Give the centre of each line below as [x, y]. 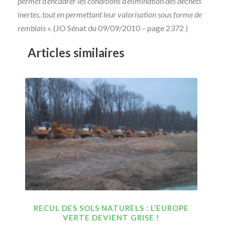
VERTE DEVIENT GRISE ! [111, 217]
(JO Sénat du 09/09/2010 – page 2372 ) [120, 28]
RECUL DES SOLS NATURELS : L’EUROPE [111, 208]
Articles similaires [76, 52]
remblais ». [35, 28]
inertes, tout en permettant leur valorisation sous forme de [110, 14]
